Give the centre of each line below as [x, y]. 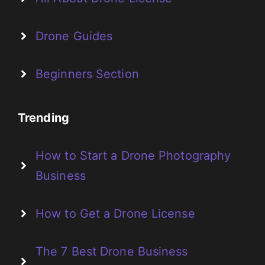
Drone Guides [74, 36]
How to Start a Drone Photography [133, 155]
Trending [43, 117]
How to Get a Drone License [115, 213]
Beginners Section [87, 74]
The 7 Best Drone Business [112, 251]
